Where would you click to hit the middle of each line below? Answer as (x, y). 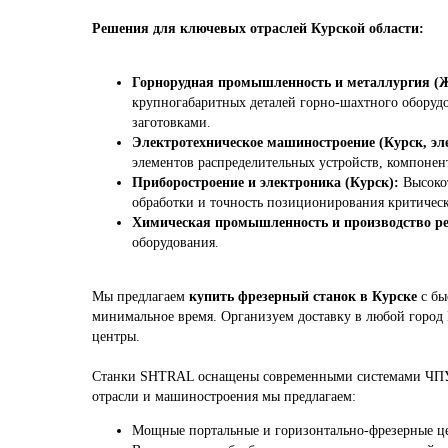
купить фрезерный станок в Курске (303, 296)
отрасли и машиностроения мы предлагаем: (224, 396)
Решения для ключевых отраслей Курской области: (258, 28)
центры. (116, 336)
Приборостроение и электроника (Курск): (265, 182)
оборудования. (175, 242)
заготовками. (171, 122)
